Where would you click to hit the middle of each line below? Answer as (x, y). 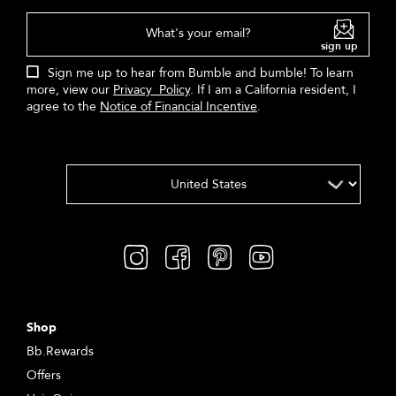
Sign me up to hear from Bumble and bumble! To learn (201, 72)
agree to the (63, 106)
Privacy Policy (152, 89)
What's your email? (198, 33)
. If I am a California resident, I (273, 89)
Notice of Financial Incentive (179, 106)
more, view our (70, 89)
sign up (339, 46)
